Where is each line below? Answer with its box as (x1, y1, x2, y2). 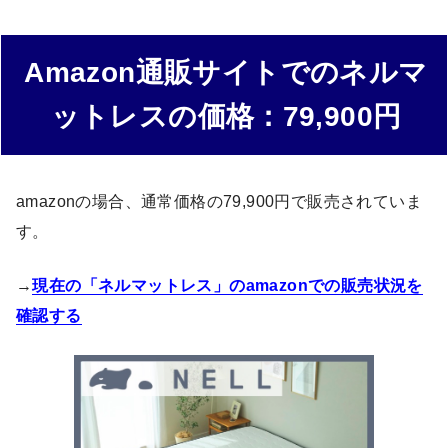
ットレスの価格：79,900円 (50, 101, 402, 133)
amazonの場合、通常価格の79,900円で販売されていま (16, 193, 422, 211)
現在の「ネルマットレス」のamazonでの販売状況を (32, 277, 423, 295)
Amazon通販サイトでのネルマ (24, 57, 428, 89)
